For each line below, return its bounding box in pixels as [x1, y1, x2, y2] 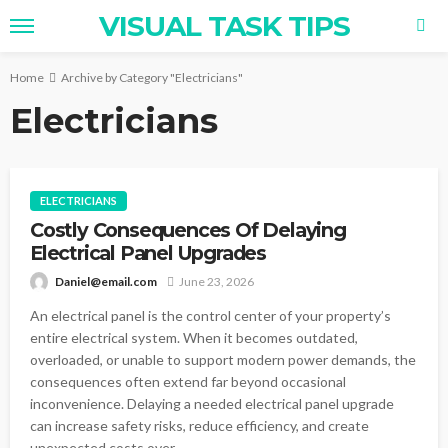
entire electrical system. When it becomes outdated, [30, 329, 358, 347]
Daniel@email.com [55, 274, 157, 290]
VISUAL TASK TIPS [98, 9, 350, 43]
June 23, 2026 [179, 274, 254, 290]
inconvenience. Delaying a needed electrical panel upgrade [30, 395, 394, 413]
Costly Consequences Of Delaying [30, 218, 346, 243]
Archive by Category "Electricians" [61, 70, 243, 85]
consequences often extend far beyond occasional [30, 373, 346, 391]
